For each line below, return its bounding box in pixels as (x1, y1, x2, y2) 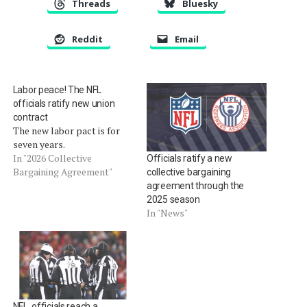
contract (12, 111, 48, 123)
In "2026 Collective (12, 151, 92, 164)
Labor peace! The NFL (12, 84, 102, 95)
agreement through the (146, 180, 245, 191)
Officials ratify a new (146, 152, 232, 164)
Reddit (71, 32, 103, 45)
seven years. (12, 137, 65, 151)
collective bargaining (146, 166, 232, 177)
